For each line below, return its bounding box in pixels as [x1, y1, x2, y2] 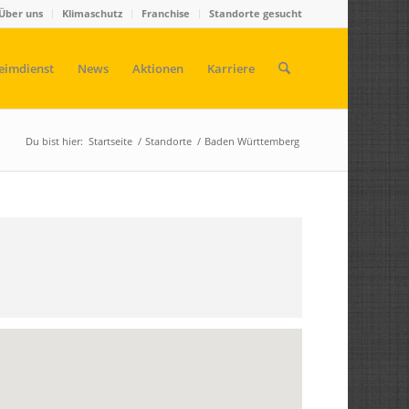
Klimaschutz [61, 6, 122, 20]
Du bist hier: [25, 133, 83, 148]
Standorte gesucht [208, 6, 302, 20]
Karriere [206, 60, 255, 77]
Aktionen [131, 60, 184, 77]
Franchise [141, 6, 190, 20]
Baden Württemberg [204, 133, 299, 148]
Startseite [88, 133, 132, 148]
